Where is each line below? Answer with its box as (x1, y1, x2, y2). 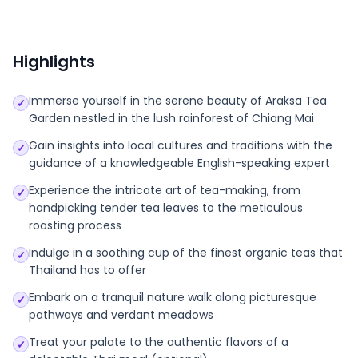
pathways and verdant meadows (29, 307, 213, 323)
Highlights (13, 50, 95, 73)
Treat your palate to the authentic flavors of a (29, 334, 288, 350)
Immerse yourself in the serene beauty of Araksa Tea (29, 93, 327, 109)
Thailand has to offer (29, 262, 146, 278)
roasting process (29, 217, 121, 233)
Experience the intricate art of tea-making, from (29, 182, 300, 198)
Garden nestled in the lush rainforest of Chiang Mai (29, 110, 314, 126)
